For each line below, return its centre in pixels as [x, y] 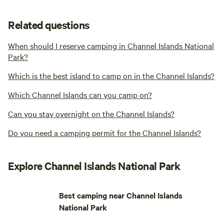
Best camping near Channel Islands [120, 195]
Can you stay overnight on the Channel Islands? [91, 114]
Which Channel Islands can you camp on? [80, 95]
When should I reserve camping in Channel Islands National [111, 46]
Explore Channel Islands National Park [94, 166]
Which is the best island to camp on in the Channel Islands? [111, 76]
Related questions [49, 25]
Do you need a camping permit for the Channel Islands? [104, 133]
